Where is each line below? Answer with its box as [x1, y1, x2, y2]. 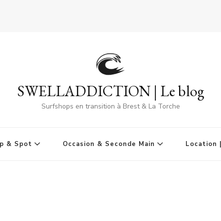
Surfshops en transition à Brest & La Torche [41, 102, 180, 111]
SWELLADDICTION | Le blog [17, 81, 204, 101]
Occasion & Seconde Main [62, 140, 155, 149]
